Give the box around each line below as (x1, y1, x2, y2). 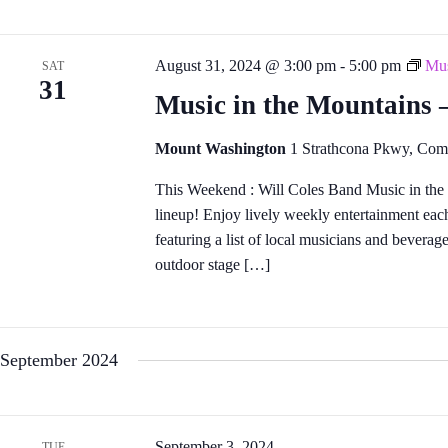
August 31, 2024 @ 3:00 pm (154, 56, 336, 74)
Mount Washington (154, 139, 290, 157)
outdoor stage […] (154, 255, 270, 273)
